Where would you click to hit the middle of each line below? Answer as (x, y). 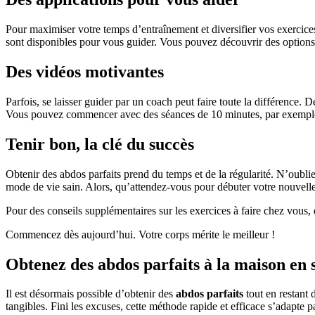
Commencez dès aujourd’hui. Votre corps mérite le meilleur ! (140, 234)
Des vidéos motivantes (85, 71)
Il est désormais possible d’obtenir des (91, 294)
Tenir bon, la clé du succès (100, 144)
